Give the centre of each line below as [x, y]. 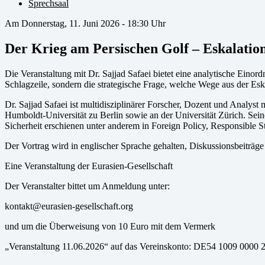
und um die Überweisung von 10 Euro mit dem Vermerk [110, 226]
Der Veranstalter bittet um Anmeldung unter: [87, 186]
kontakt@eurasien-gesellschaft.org [69, 206]
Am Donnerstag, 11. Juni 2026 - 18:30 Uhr [85, 23]
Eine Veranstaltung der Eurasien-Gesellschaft [89, 166]
